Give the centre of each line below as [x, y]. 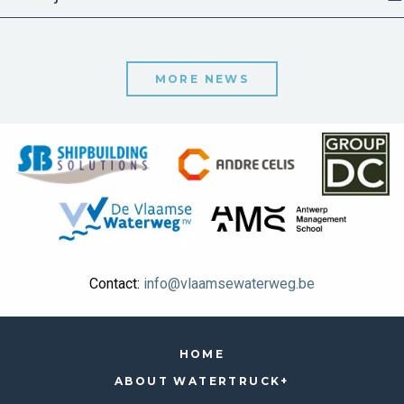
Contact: [116, 283]
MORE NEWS [202, 79]
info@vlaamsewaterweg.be [229, 283]
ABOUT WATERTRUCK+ [202, 381]
